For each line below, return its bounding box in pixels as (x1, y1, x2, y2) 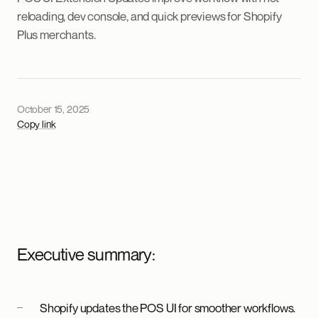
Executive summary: (17, 244, 155, 264)
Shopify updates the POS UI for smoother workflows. (40, 300, 296, 315)
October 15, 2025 (17, 103, 90, 115)
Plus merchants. (17, 27, 96, 42)
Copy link (17, 118, 56, 130)
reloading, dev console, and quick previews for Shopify (17, 9, 282, 23)
